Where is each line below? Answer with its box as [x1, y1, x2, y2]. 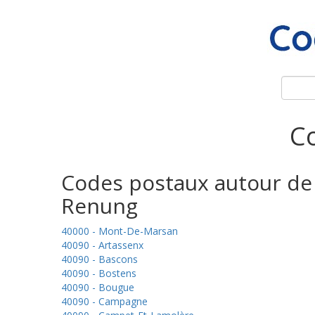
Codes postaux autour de [61, 168, 312, 197]
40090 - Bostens [61, 266, 136, 280]
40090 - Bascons [61, 252, 138, 266]
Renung [61, 191, 138, 220]
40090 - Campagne [61, 295, 148, 308]
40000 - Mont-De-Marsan [61, 224, 178, 238]
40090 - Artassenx [61, 238, 143, 252]
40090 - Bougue [61, 281, 134, 294]
